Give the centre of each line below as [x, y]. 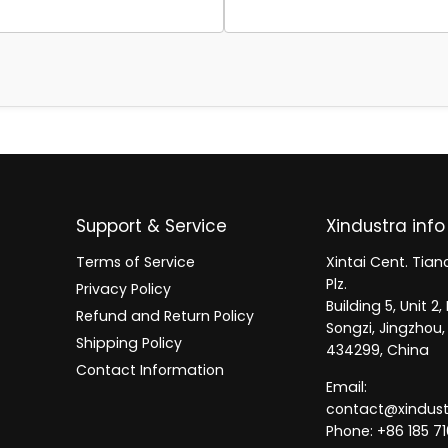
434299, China [377, 350]
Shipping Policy [129, 343]
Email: [346, 387]
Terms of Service [136, 262]
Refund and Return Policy [165, 316]
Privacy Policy [124, 289]
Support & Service [152, 226]
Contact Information [150, 370]
